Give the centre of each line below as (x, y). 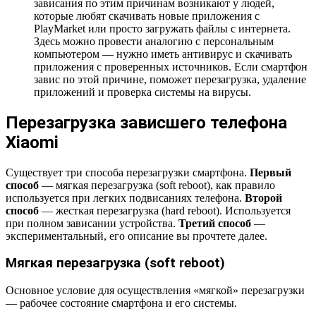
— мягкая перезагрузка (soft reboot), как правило (157, 185)
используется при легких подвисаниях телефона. (125, 197)
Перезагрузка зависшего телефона (146, 122)
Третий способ (215, 223)
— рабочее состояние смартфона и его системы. (121, 303)
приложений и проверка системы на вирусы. (142, 92)
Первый (271, 172)
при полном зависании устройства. (92, 223)
